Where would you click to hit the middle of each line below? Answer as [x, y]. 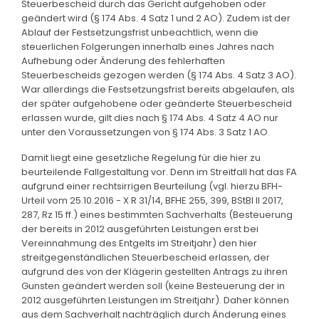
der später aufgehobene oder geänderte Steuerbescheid [157, 103]
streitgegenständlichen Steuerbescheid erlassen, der [146, 257]
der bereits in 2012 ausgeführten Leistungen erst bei [140, 229]
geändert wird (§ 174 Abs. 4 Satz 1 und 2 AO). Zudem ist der [156, 18]
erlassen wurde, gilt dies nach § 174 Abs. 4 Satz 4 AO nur [150, 117]
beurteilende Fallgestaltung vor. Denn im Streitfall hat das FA [159, 172]
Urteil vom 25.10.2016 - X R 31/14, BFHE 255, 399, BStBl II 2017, [152, 200]
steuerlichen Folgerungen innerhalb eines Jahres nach [148, 46]
